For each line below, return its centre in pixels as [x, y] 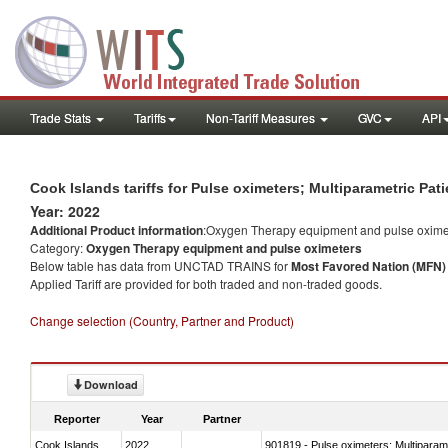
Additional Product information [116, 230]
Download [111, 384]
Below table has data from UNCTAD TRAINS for [160, 265]
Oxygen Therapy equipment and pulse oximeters [224, 248]
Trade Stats [62, 117]
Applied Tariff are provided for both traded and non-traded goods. [206, 283]
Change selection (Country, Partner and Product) [162, 320]
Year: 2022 [65, 211]
